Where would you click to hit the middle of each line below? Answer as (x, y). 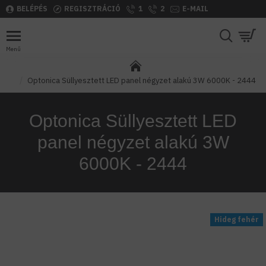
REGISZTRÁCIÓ (92, 9)
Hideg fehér (237, 219)
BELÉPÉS (32, 9)
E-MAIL (195, 9)
